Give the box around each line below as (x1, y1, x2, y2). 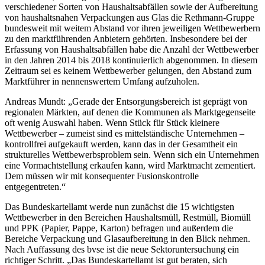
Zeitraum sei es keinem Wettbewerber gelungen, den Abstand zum (5, 65, 251, 76)
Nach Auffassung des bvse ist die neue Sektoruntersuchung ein (5, 244, 239, 254)
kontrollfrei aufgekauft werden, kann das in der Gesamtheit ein (5, 138, 238, 149)
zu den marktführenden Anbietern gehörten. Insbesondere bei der (5, 33, 247, 44)
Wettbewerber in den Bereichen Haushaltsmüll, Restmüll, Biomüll (5, 212, 251, 222)
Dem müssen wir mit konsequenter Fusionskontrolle (5, 170, 199, 181)
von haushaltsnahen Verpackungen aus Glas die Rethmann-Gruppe (5, 12, 254, 22)
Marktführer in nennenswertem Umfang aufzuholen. (5, 76, 199, 86)
